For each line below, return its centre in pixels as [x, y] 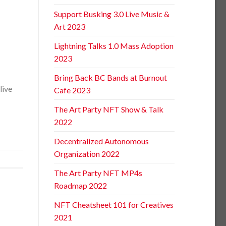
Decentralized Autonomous [101, 141]
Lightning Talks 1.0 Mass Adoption [114, 45]
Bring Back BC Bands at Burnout [110, 77]
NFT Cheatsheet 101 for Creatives [114, 204]
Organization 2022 [87, 153]
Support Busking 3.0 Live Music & [112, 14]
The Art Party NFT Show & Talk [109, 109]
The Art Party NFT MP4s [98, 173]
